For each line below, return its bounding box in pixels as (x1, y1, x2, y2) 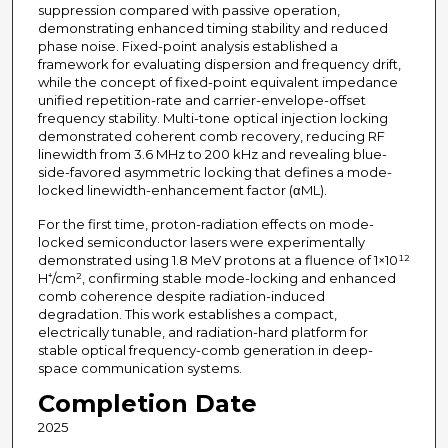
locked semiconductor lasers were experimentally (37, 234, 365, 251)
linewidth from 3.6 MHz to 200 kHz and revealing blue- (37, 146, 387, 163)
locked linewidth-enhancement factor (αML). (37, 182, 327, 199)
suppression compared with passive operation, (37, 2, 340, 19)
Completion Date (37, 389, 257, 419)
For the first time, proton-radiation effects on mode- (37, 216, 374, 233)
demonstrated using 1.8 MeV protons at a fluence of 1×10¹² (37, 252, 410, 269)
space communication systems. (37, 360, 242, 377)
